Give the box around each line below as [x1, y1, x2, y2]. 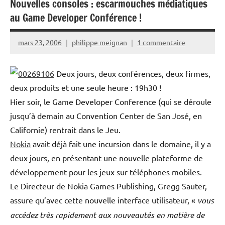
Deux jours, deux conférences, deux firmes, [54, 68, 210, 78]
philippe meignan [72, 38, 127, 47]
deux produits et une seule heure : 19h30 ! [10, 82, 161, 92]
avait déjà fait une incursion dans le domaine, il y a [31, 138, 211, 149]
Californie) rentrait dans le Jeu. [10, 124, 121, 135]
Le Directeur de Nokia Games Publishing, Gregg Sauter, [10, 180, 207, 191]
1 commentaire [137, 38, 185, 47]
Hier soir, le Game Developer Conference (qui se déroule [10, 96, 211, 106]
